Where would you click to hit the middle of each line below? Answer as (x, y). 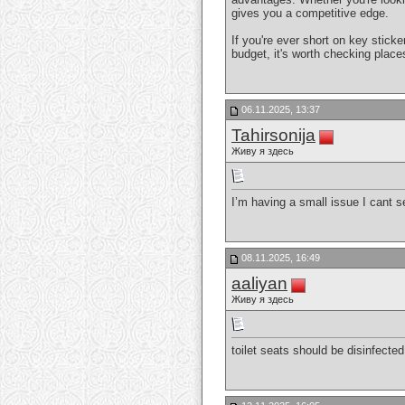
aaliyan (259, 283)
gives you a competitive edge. (310, 14)
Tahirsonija (273, 135)
